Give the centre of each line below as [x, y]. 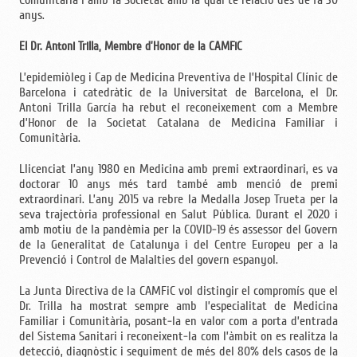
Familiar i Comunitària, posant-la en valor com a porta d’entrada [178, 321]
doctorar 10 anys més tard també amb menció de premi [178, 184]
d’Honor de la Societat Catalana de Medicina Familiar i [178, 122]
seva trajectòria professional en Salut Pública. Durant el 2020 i [178, 214]
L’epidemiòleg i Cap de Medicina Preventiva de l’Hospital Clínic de [178, 77]
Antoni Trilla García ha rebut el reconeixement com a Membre [178, 107]
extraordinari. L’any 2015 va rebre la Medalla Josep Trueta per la [178, 199]
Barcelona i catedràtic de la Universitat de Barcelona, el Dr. [178, 92]
